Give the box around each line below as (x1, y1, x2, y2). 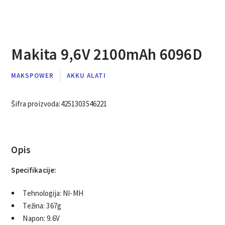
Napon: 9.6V (23, 213, 60, 223)
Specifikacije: (11, 165, 57, 175)
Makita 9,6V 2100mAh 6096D (11, 44, 202, 64)
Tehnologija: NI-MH (23, 188, 83, 198)
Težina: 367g (23, 201, 62, 211)
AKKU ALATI (67, 71, 106, 80)
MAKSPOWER (11, 71, 54, 80)
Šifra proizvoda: (11, 99, 61, 109)
